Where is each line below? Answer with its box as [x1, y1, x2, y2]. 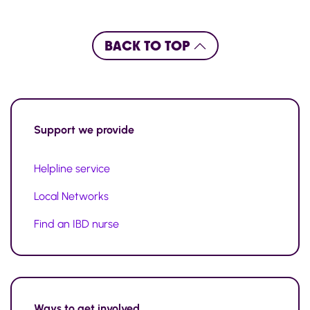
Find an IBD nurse [34, 217, 119, 231]
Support [34, 123, 75, 137]
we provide [78, 123, 134, 137]
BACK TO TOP [104, 37, 194, 55]
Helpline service [34, 162, 110, 176]
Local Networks [34, 190, 109, 203]
